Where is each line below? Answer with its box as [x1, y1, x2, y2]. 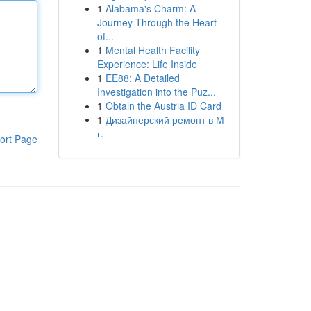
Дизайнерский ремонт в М [105, 112, 224, 126]
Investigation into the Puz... [96, 85, 216, 99]
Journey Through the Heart [96, 15, 217, 29]
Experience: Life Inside [96, 57, 197, 71]
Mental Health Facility [105, 43, 200, 57]
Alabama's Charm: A [105, 1, 196, 15]
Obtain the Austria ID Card [105, 99, 221, 112]
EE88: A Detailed [105, 71, 180, 85]
